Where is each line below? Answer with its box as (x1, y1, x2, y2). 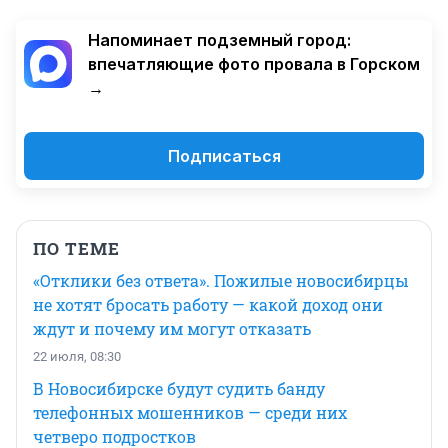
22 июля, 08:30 (33, 348, 121, 364)
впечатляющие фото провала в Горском (88, 53, 420, 74)
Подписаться (167, 145, 281, 166)
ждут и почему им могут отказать (33, 317, 311, 339)
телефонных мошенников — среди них (33, 401, 347, 423)
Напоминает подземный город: (88, 29, 351, 50)
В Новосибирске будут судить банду (33, 377, 325, 399)
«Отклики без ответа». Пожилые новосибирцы (33, 269, 409, 291)
